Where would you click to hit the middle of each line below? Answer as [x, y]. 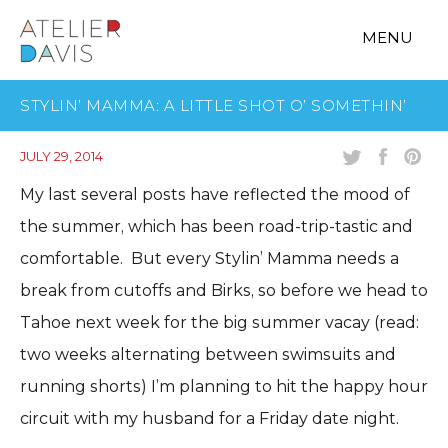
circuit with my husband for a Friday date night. [209, 418]
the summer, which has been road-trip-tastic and [216, 226]
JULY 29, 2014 [61, 156]
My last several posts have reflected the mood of [215, 194]
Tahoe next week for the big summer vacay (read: [219, 322]
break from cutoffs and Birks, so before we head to [224, 290]
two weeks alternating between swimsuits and [208, 354]
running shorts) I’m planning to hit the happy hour [224, 386]
